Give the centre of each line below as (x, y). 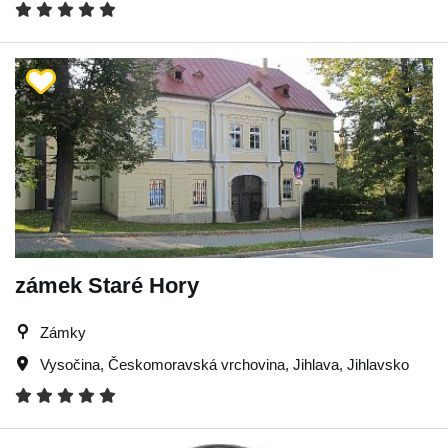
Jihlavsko (378, 364)
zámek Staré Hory (107, 285)
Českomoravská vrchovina (196, 364)
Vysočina (70, 364)
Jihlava (316, 364)
